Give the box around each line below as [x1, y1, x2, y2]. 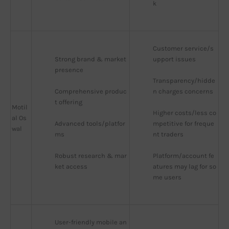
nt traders [153, 130, 184, 139]
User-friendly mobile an [55, 218, 127, 226]
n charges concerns [153, 87, 213, 96]
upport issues [153, 55, 196, 63]
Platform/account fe [153, 152, 214, 160]
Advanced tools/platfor [55, 120, 125, 128]
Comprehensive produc [55, 87, 127, 96]
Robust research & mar [55, 152, 127, 160]
